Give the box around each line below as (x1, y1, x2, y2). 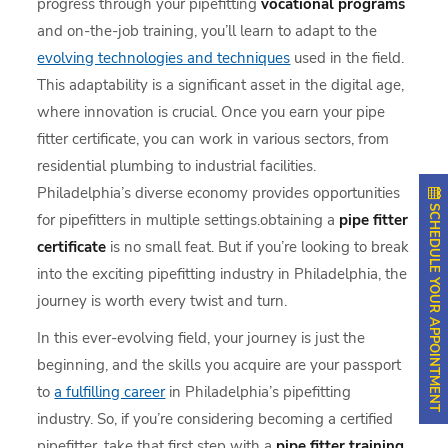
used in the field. (290, 47, 405, 68)
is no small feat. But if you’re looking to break (106, 236, 410, 257)
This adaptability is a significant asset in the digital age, (37, 74, 405, 95)
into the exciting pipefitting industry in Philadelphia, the (37, 263, 408, 284)
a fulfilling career (54, 381, 166, 402)
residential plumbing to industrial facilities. (37, 155, 317, 176)
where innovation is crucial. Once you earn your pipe (37, 101, 386, 122)
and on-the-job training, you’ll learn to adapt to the (37, 20, 378, 41)
